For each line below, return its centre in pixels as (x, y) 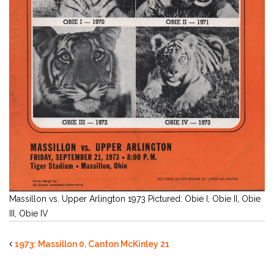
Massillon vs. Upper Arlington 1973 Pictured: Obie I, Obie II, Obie (135, 198)
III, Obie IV (29, 213)
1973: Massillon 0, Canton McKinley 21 (92, 244)
